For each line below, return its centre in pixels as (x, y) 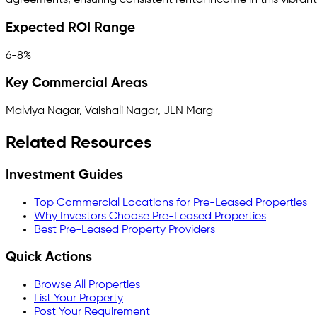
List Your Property (79, 299)
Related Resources (79, 143)
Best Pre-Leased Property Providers (125, 230)
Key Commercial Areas (77, 84)
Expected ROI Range (70, 28)
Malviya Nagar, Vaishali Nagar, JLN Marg (109, 111)
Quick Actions (49, 258)
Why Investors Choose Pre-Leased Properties (150, 216)
